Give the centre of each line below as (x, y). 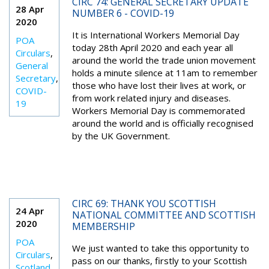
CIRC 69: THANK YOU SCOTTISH (144, 204)
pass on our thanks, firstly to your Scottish (159, 261)
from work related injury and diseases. (151, 98)
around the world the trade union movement (164, 60)
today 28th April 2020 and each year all (152, 47)
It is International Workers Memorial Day (156, 35)
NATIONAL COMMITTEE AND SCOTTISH (164, 215)
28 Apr (30, 9)
